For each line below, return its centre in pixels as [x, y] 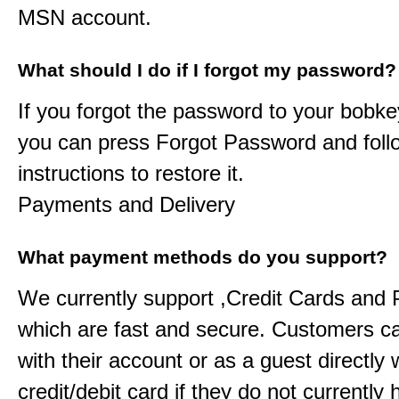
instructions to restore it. [131, 173]
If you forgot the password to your [179, 111]
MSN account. [85, 17]
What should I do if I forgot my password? [207, 70]
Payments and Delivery [126, 204]
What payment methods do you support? [203, 257]
